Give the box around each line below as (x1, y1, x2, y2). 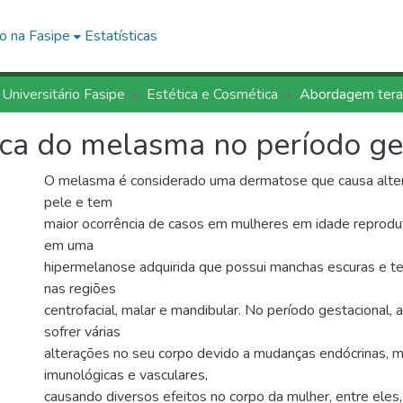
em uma (44, 236, 94, 255)
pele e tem (44, 193, 112, 212)
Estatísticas (85, 26, 158, 46)
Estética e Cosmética (147, 85, 278, 104)
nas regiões (44, 279, 116, 299)
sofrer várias (44, 322, 121, 342)
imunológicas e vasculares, (44, 365, 208, 385)
